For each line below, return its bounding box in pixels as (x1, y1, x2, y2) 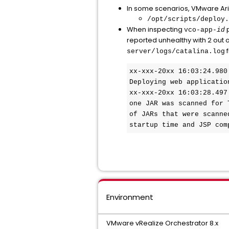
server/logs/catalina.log (127, 48, 225, 55)
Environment (106, 192, 153, 202)
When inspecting (127, 25, 184, 34)
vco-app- (184, 26, 217, 34)
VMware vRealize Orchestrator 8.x (106, 218, 218, 228)
